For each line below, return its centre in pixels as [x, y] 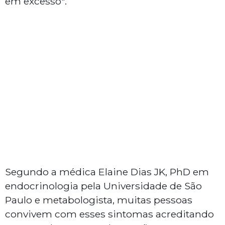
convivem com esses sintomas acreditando [109, 214]
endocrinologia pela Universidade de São [103, 186]
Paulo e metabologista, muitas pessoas [99, 200]
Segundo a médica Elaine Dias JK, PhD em [107, 172]
